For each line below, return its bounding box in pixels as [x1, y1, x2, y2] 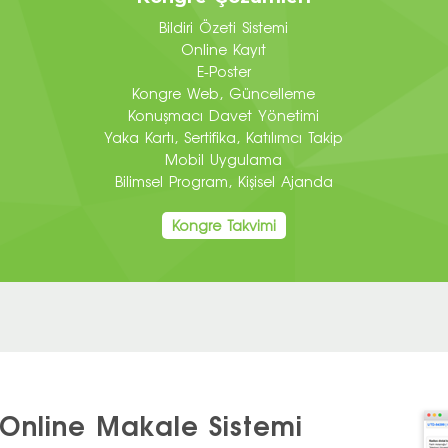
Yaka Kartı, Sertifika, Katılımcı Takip [104, 129, 344, 147]
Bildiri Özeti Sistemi [159, 19, 289, 37]
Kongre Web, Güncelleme [132, 85, 316, 103]
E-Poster [196, 63, 251, 81]
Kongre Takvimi [171, 217, 276, 235]
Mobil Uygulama [165, 151, 283, 169]
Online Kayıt [181, 41, 267, 59]
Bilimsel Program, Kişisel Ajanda [114, 173, 333, 191]
